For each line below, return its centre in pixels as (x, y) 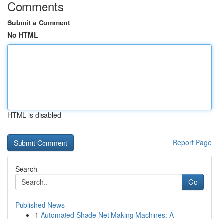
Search (26, 169)
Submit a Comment (39, 22)
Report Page (192, 142)
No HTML (23, 35)
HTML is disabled (34, 115)
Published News (40, 205)
